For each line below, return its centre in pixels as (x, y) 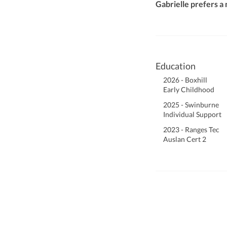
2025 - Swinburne (191, 105)
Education (176, 66)
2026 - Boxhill (185, 80)
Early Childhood (189, 90)
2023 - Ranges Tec (191, 129)
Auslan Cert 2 (185, 139)
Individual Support (192, 115)
